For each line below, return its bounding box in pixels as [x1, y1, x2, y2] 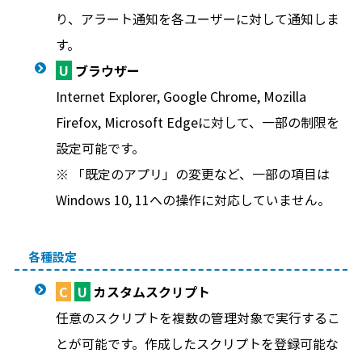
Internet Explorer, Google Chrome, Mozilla [55, 86, 306, 106]
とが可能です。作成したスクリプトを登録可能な [55, 334, 339, 353]
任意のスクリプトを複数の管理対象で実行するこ [55, 308, 340, 327]
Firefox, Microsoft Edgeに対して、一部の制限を [55, 112, 339, 132]
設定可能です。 [55, 138, 145, 158]
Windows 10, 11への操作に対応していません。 [55, 190, 330, 209]
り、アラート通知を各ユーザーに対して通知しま [55, 9, 339, 28]
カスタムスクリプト [90, 282, 210, 301]
